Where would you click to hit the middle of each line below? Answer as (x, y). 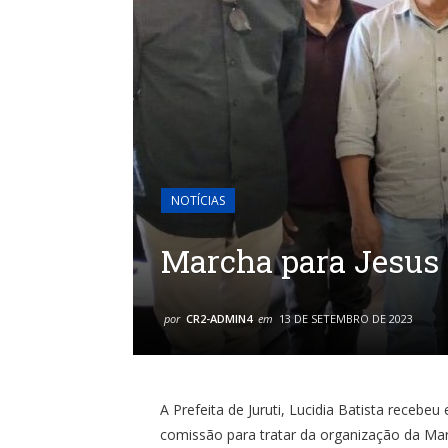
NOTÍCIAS (198, 200)
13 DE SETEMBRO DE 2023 (346, 318)
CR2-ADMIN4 (219, 318)
